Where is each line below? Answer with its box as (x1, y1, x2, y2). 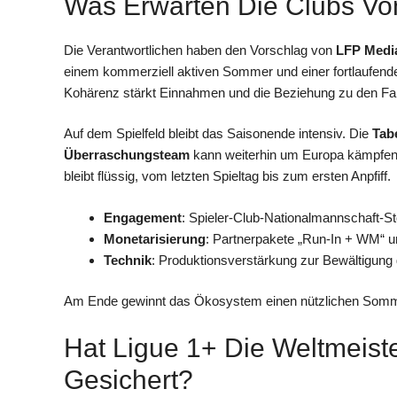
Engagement (104, 209, 182, 225)
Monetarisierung (104, 230, 206, 246)
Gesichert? (64, 364, 193, 394)
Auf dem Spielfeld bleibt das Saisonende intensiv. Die (64, 126, 372, 142)
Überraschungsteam (64, 147, 190, 163)
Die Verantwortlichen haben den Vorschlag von (64, 42, 336, 58)
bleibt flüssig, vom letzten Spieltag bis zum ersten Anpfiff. (64, 168, 391, 184)
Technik (104, 252, 152, 268)
